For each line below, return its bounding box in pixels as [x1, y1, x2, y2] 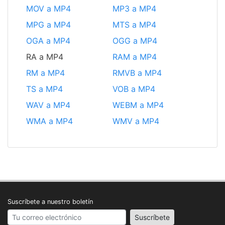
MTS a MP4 [113, 20, 156, 30]
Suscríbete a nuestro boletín [8, 198, 93, 206]
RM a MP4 [26, 68, 65, 78]
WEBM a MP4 [113, 100, 164, 110]
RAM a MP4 [113, 52, 157, 62]
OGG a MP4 [113, 36, 157, 46]
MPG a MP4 [26, 20, 71, 30]
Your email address [7, 210, 80, 220]
